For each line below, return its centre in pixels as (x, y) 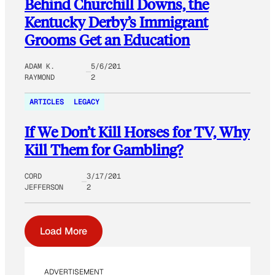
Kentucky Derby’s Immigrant (116, 21)
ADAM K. (40, 66)
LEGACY (87, 102)
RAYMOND (40, 77)
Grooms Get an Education (107, 39)
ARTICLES (47, 102)
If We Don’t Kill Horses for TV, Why (137, 131)
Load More (64, 231)
